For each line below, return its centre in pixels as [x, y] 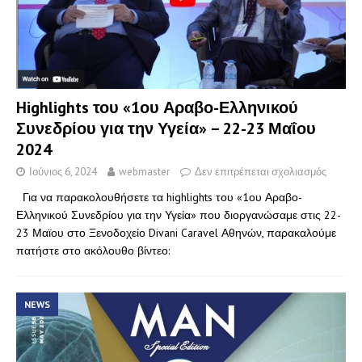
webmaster [144, 172]
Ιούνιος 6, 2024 [63, 172]
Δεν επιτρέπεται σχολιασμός [261, 172]
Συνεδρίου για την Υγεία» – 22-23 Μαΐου [166, 129]
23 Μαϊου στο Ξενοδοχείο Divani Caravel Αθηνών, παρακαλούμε [176, 233]
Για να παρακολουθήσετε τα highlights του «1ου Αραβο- [159, 198]
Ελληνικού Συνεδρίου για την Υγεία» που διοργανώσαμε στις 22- [179, 215]
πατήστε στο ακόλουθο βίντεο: [93, 251]
